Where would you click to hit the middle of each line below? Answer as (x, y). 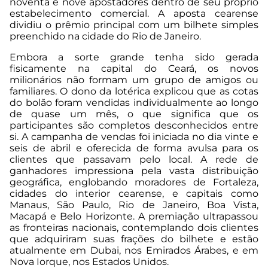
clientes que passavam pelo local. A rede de (134, 160)
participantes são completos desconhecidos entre (134, 126)
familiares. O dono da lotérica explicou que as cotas (134, 92)
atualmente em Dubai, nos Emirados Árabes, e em (134, 251)
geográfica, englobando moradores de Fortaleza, (134, 182)
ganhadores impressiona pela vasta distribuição (134, 171)
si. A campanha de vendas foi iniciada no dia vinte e (134, 137)
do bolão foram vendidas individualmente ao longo (134, 103)
